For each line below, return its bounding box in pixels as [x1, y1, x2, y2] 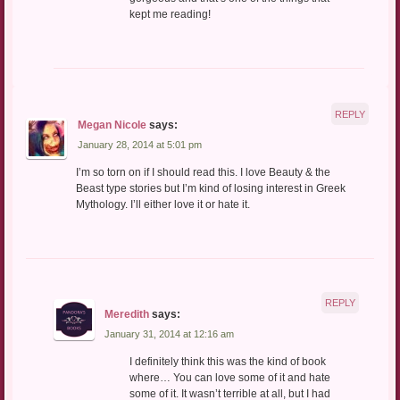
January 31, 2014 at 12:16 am [104, 329, 235, 340]
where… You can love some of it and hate [129, 371, 330, 384]
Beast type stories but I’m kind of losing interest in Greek [75, 181, 346, 195]
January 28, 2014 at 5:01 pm [77, 139, 202, 151]
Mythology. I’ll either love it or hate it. [75, 197, 250, 211]
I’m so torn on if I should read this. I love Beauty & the [75, 165, 330, 179]
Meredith [104, 308, 150, 321]
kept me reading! [129, 8, 211, 21]
